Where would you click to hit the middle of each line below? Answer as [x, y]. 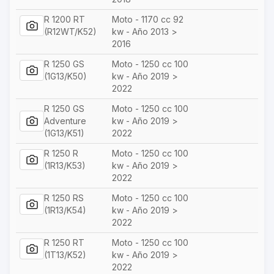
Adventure [65, 120]
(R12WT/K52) [70, 31]
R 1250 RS [64, 198]
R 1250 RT [64, 242]
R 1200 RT [65, 19]
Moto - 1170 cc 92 [148, 19]
